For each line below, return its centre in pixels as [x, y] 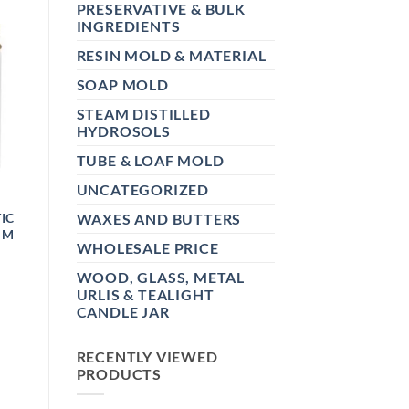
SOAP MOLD [122, 84]
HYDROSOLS [123, 131]
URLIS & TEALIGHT [145, 294]
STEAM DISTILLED [143, 113]
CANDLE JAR [123, 311]
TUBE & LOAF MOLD [150, 160]
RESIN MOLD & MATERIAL [171, 55]
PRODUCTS [119, 373]
